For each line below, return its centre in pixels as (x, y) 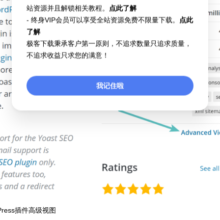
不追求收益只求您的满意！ (68, 55)
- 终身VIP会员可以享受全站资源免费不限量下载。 (103, 20)
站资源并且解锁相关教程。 (68, 8)
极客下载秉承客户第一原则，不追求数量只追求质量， (109, 43)
